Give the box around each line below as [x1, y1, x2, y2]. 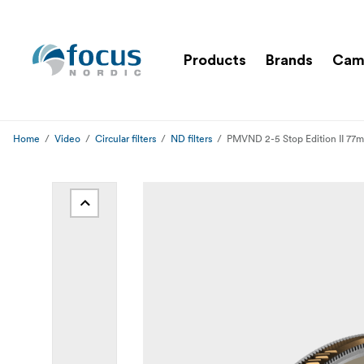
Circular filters [95, 132, 156, 145]
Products [184, 52, 246, 67]
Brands [266, 52, 313, 67]
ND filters [171, 132, 212, 145]
